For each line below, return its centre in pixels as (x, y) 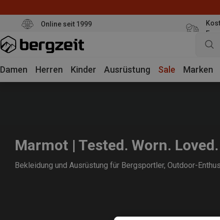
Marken (198, 69)
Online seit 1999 (66, 24)
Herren (49, 69)
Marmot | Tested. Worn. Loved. (117, 145)
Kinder (83, 69)
